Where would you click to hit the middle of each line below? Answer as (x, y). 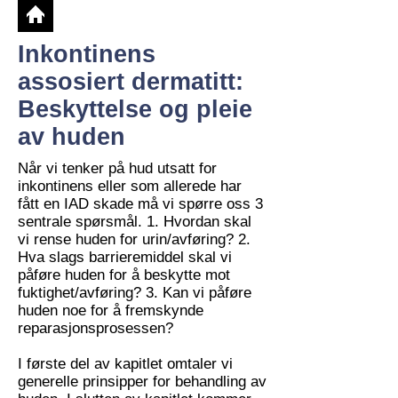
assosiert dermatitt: (131, 82)
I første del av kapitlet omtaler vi (125, 364)
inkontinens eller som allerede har (130, 186)
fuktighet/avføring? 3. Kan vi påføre (135, 293)
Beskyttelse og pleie (135, 109)
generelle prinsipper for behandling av (142, 382)
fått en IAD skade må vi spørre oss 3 (140, 204)
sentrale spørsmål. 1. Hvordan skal (135, 222)
